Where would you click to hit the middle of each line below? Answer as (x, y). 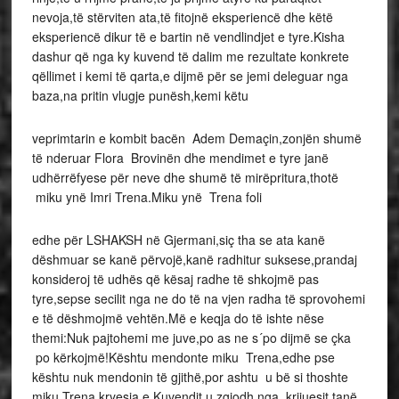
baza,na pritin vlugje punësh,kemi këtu (140, 95)
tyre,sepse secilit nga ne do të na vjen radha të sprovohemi (198, 298)
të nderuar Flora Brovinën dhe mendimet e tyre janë (180, 158)
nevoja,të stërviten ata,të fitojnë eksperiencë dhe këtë (182, 17)
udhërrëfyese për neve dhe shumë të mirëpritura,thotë (185, 177)
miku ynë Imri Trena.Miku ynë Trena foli (147, 197)
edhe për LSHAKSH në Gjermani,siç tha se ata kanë (178, 240)
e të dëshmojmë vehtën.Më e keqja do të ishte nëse (178, 318)
